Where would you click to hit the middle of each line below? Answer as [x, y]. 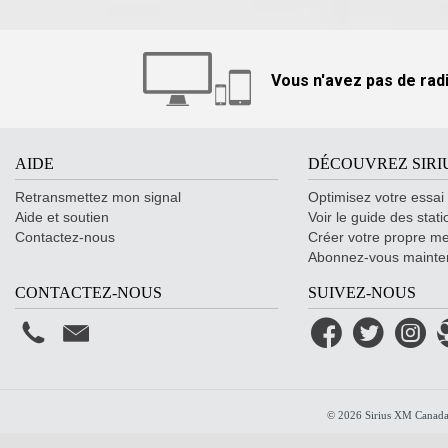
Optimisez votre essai [375, 197]
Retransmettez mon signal [98, 197]
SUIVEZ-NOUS [361, 292]
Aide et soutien [62, 217]
